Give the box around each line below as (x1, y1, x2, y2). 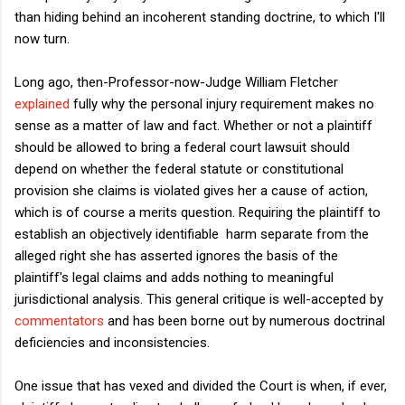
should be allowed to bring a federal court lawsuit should (14, 138, 350, 155)
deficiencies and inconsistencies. (14, 334, 210, 351)
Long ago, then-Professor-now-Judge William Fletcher (14, 73, 338, 90)
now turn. (14, 30, 70, 47)
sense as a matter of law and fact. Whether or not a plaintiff (14, 117, 372, 134)
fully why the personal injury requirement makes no (70, 95, 374, 112)
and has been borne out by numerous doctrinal (104, 312, 385, 329)
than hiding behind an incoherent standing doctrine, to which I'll (14, 8, 385, 25)
